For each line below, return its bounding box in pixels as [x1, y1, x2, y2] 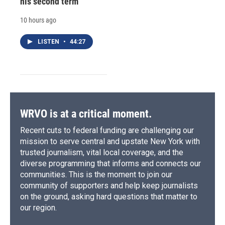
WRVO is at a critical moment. [20, 107, 152, 121]
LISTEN [38, 38, 61, 46]
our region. [20, 203, 57, 213]
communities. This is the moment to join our [20, 170, 172, 180]
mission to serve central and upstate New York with [20, 137, 200, 147]
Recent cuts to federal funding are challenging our [20, 126, 194, 136]
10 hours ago [20, 16, 56, 25]
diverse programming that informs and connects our [20, 159, 201, 169]
